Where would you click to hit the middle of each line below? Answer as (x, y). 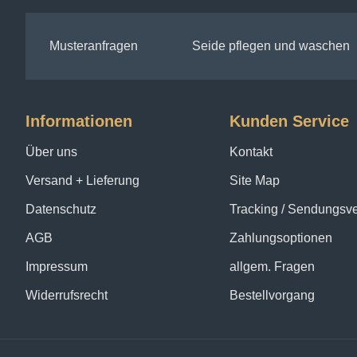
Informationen (79, 122)
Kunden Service (289, 122)
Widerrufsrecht (67, 296)
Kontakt (251, 152)
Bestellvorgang (272, 296)
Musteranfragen (94, 46)
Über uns (51, 152)
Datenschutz (61, 210)
